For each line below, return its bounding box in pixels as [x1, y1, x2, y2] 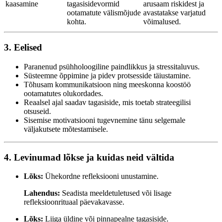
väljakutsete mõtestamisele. [24, 124, 108, 133]
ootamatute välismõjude [67, 8, 141, 17]
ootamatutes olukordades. [24, 89, 103, 98]
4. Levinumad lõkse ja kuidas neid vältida [4, 152, 174, 163]
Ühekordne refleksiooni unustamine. [43, 172, 159, 181]
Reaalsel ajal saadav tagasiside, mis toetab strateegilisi [24, 98, 191, 107]
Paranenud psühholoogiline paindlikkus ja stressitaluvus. [24, 62, 200, 71]
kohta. [67, 17, 86, 26]
